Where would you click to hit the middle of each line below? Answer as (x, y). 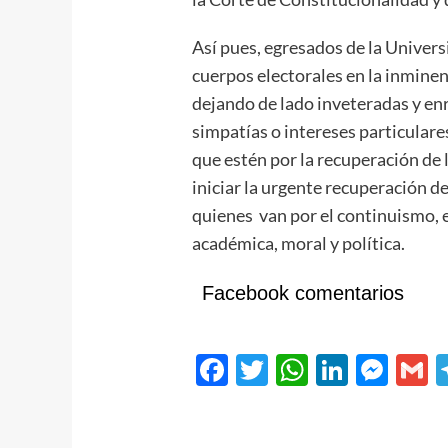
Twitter (320, 369)
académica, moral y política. (299, 243)
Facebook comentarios (303, 293)
